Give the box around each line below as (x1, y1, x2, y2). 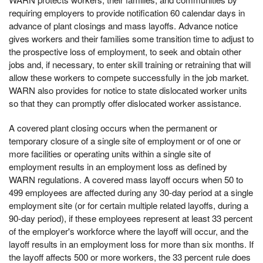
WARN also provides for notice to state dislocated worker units (9, 84, 247, 97)
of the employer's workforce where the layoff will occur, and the (9, 225, 248, 238)
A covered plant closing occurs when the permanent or (9, 122, 217, 134)
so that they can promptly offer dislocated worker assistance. (9, 97, 241, 110)
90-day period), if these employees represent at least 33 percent (9, 212, 252, 225)
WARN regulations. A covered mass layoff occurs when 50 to (9, 173, 243, 186)
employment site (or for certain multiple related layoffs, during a (9, 199, 248, 212)
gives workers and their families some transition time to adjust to (9, 32, 254, 45)
